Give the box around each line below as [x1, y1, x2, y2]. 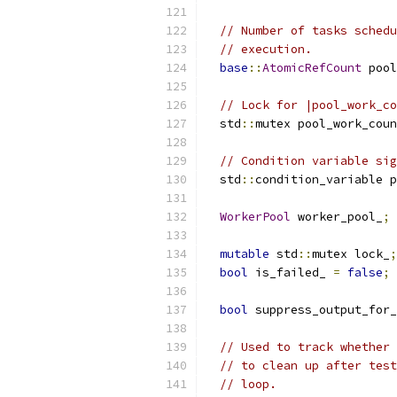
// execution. [220, 42, 312, 57]
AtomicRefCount [262, 60, 362, 75]
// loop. [220, 377, 276, 392]
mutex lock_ [312, 246, 390, 261]
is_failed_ [248, 265, 333, 280]
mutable [220, 246, 269, 261]
